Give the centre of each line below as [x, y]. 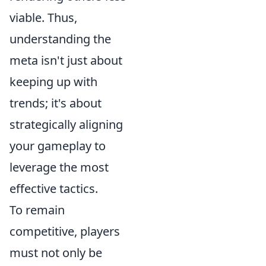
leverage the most [59, 167]
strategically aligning [66, 124]
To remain [37, 210]
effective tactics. [54, 189]
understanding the [60, 39]
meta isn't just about [66, 60]
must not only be [56, 253]
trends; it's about [56, 103]
